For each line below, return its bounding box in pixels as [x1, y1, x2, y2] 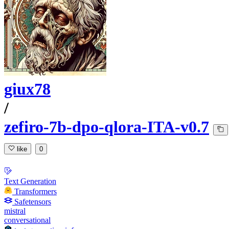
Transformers [14, 187, 57, 196]
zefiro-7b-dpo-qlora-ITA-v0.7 [4, 118, 209, 136]
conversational [4, 215, 51, 224]
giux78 [4, 80, 51, 99]
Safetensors [14, 197, 51, 206]
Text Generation [4, 176, 56, 186]
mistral [4, 206, 26, 215]
